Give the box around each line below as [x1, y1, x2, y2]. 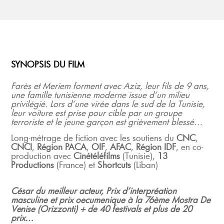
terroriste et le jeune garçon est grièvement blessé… [11, 116, 208, 127]
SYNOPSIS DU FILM [11, 58, 85, 70]
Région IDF [136, 141, 176, 152]
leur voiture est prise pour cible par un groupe [11, 107, 182, 118]
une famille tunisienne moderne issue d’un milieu [11, 89, 190, 100]
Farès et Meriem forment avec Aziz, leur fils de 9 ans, [11, 80, 209, 91]
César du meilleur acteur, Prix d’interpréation [11, 185, 177, 196]
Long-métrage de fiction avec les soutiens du [11, 132, 177, 143]
